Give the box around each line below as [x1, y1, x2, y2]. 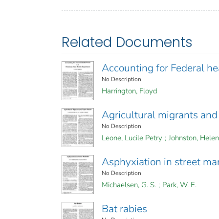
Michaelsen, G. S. [102, 180, 156, 190]
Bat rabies [102, 202, 147, 216]
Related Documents [62, 33, 193, 52]
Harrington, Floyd [102, 86, 157, 96]
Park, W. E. [162, 180, 197, 190]
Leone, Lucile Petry [102, 133, 162, 143]
